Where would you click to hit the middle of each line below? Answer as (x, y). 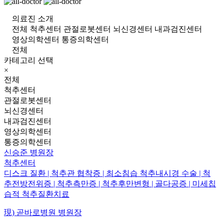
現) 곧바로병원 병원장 (43, 212)
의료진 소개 (33, 18)
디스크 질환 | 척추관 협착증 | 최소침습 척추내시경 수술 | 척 (107, 173)
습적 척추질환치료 (37, 194)
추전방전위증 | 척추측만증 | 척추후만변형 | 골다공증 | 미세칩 (110, 183)
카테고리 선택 (29, 60)
